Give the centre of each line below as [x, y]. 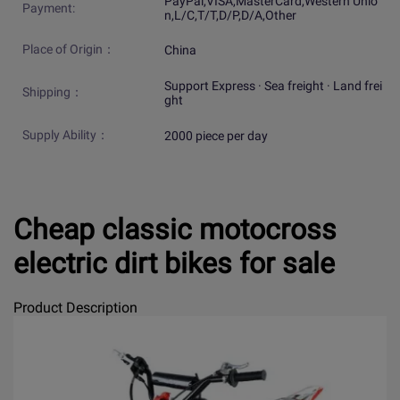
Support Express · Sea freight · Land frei [273, 86]
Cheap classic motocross [175, 229]
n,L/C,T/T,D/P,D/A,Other [230, 16]
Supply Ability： [66, 135]
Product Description [75, 307]
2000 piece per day [216, 136]
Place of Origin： [69, 50]
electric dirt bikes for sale [174, 263]
